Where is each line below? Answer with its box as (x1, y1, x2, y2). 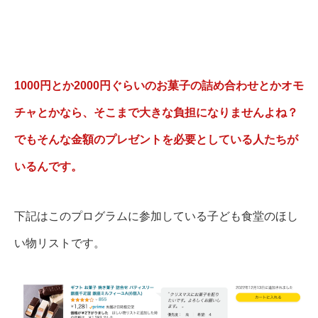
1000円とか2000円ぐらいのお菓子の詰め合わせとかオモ (14, 79, 304, 92)
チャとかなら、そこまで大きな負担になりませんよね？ (14, 106, 298, 119)
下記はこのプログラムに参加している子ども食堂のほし (14, 209, 298, 222)
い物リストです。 (14, 236, 105, 249)
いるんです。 (14, 160, 82, 172)
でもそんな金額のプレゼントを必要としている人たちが (14, 133, 298, 146)
